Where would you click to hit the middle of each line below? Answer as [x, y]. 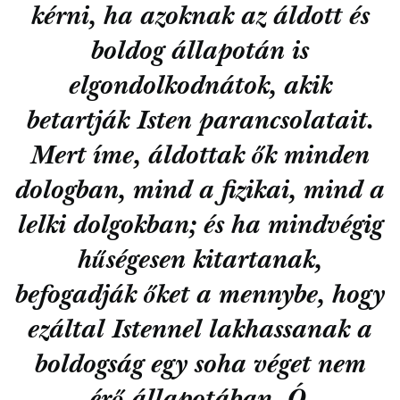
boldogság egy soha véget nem [200, 367]
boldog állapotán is [200, 54]
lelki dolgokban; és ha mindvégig [200, 228]
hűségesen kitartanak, [200, 262]
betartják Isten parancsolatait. [200, 123]
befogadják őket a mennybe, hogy [200, 297]
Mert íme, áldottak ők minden [200, 158]
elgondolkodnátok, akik [200, 88]
